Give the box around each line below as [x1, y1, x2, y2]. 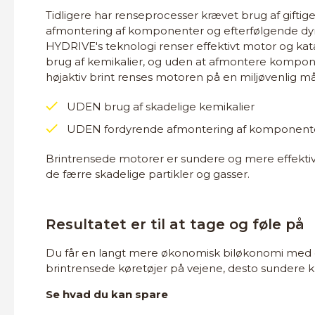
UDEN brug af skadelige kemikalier [67, 100, 255, 113]
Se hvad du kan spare [46, 288, 168, 301]
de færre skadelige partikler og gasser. [46, 167, 250, 181]
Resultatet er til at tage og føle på [46, 216, 304, 233]
